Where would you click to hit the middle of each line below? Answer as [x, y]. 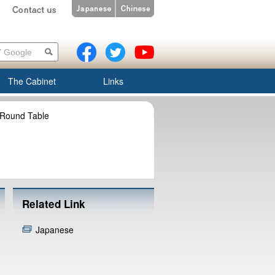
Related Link [54, 204]
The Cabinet [32, 81]
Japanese [55, 230]
